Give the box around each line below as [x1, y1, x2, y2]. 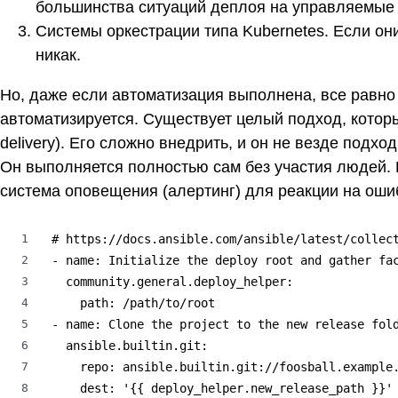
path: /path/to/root [52, 296, 215, 311]
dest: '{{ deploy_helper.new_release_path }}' [52, 381, 393, 396]
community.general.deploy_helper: [52, 275, 293, 290]
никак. [36, 46, 81, 65]
